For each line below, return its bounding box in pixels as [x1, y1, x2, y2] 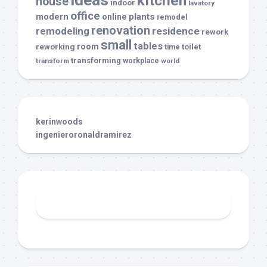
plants [129, 11, 155, 22]
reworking [36, 42, 75, 51]
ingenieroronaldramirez [36, 129, 132, 139]
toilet [182, 42, 201, 51]
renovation [91, 23, 150, 38]
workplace [123, 56, 159, 65]
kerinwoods [36, 116, 83, 126]
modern [36, 11, 69, 22]
